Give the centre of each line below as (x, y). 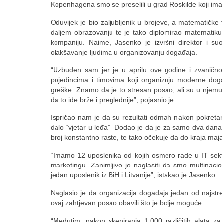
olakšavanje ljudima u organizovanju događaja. (124, 52)
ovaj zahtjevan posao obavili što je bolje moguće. (128, 202)
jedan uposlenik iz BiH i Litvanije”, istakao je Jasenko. (134, 175)
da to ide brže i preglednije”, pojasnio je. (113, 99)
